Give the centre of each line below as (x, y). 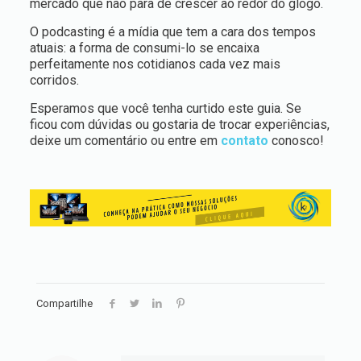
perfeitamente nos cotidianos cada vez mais (155, 64)
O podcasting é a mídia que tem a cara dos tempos (172, 32)
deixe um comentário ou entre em (125, 141)
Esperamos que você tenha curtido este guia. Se (165, 108)
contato (244, 141)
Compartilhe (64, 304)
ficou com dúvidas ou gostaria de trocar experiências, (179, 124)
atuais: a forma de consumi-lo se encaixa (144, 48)
